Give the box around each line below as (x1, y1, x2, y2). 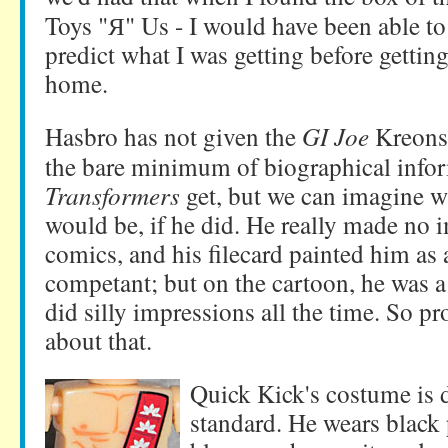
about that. (45, 323, 152, 357)
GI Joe (302, 119, 369, 153)
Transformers (45, 178, 180, 212)
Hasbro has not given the (45, 119, 302, 153)
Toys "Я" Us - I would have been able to (45, 8, 446, 42)
